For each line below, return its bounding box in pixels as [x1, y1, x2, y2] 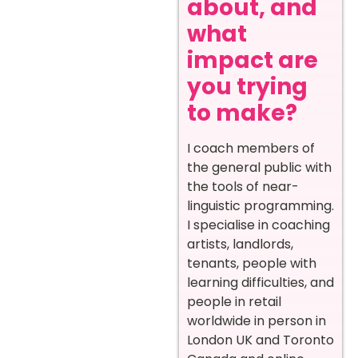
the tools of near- [187, 177, 299, 197]
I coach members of [187, 139, 315, 158]
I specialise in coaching [187, 216, 330, 235]
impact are [187, 45, 318, 77]
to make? [187, 97, 297, 129]
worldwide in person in [187, 312, 326, 331]
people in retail [187, 292, 281, 312]
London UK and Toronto [187, 331, 334, 350]
